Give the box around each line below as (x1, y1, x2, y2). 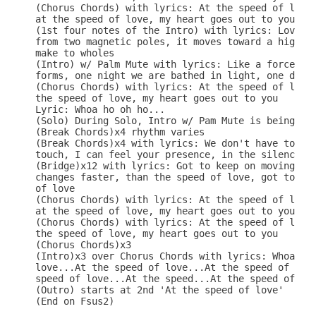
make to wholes (35, 47, 114, 59)
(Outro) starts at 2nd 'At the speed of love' (35, 284, 284, 296)
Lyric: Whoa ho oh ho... (35, 104, 165, 116)
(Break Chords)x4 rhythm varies (35, 126, 205, 138)
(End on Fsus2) (35, 296, 114, 308)
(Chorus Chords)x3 (35, 239, 131, 251)
